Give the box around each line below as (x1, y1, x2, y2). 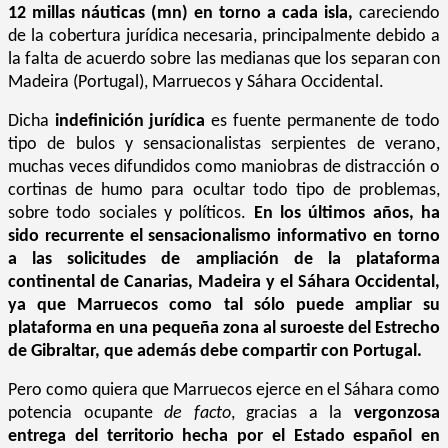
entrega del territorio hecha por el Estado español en (8, 426, 440, 446)
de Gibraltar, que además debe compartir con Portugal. (8, 341, 422, 361)
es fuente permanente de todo (205, 111, 441, 131)
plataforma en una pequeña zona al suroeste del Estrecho (8, 318, 440, 338)
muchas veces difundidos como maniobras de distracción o (8, 157, 440, 177)
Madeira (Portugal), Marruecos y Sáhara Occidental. (8, 72, 384, 92)
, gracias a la (230, 403, 355, 423)
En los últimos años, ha (253, 203, 441, 223)
